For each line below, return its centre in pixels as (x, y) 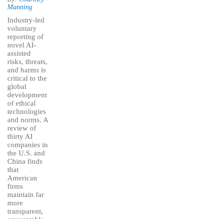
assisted (19, 54)
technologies (27, 112)
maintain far (26, 195)
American (22, 178)
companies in (28, 145)
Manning (20, 7)
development (27, 95)
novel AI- (22, 45)
